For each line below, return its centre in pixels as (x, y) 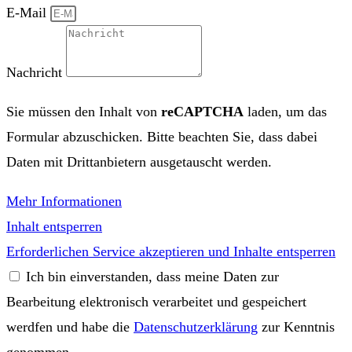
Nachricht (36, 73)
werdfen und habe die (70, 327)
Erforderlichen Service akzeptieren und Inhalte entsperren (171, 252)
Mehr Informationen (64, 202)
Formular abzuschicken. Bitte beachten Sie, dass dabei (162, 137)
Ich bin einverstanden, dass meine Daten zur (152, 277)
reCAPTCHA (202, 112)
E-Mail (28, 13)
